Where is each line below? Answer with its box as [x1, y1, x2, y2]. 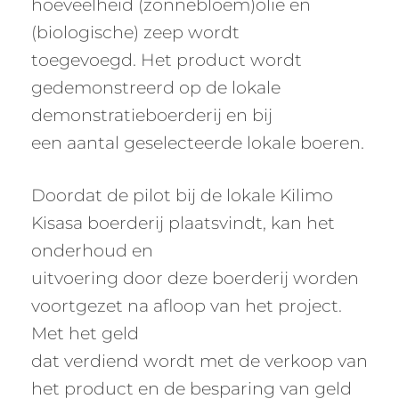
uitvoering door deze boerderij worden [31, 267, 359, 289]
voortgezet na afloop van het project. [31, 295, 342, 316]
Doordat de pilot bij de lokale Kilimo [31, 184, 333, 206]
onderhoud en [31, 240, 153, 261]
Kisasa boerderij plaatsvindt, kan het [31, 212, 335, 233]
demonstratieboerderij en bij [31, 104, 273, 126]
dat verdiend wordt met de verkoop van [31, 350, 368, 371]
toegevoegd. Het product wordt [31, 49, 302, 70]
